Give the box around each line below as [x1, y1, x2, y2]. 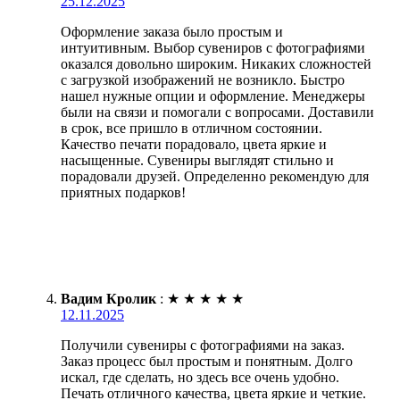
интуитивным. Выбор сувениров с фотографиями [61, 39, 365, 55]
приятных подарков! [61, 184, 186, 200]
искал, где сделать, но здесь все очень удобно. [61, 369, 339, 385]
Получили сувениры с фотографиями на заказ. [61, 337, 345, 353]
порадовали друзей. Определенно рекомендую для [61, 168, 369, 184]
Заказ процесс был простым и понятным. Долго [61, 353, 353, 369]
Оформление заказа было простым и [61, 23, 283, 39]
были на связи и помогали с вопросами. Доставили [61, 104, 374, 120]
